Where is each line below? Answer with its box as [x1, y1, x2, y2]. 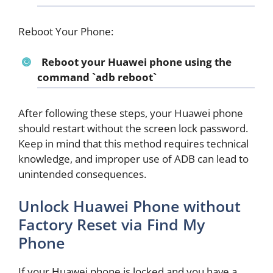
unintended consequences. [18, 166, 146, 181]
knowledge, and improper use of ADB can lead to [18, 151, 249, 166]
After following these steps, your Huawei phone [18, 105, 243, 120]
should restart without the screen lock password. [18, 121, 248, 135]
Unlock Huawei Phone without [18, 196, 241, 217]
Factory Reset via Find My [18, 214, 205, 235]
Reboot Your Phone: [18, 24, 113, 38]
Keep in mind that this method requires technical [18, 136, 249, 151]
